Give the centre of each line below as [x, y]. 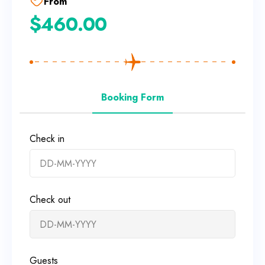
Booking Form [132, 98]
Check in [47, 139]
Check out [50, 200]
